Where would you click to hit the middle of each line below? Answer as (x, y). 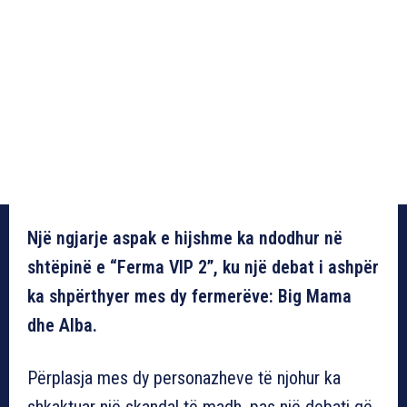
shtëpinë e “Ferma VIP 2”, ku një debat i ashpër (203, 267)
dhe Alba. (62, 325)
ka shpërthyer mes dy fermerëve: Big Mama (189, 296)
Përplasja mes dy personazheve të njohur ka (184, 377)
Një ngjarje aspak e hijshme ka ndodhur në (185, 238)
